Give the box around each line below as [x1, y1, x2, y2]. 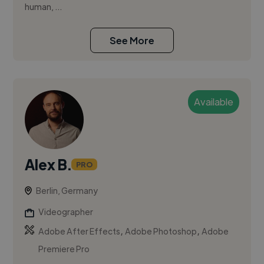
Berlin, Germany [36, 185, 98, 196]
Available [193, 95, 233, 108]
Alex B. [25, 155, 72, 174]
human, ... [25, 1, 62, 12]
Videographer [38, 206, 94, 217]
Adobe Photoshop [125, 226, 197, 237]
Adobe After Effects [38, 226, 121, 237]
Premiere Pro [38, 243, 90, 255]
